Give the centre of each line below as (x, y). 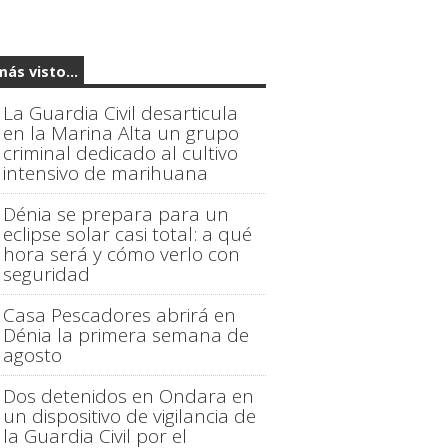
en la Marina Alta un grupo (121, 132)
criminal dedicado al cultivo (121, 152)
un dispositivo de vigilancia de (130, 415)
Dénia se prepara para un (116, 213)
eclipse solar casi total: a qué (128, 233)
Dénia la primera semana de (126, 334)
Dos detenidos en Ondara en (129, 395)
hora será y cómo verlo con (122, 253)
